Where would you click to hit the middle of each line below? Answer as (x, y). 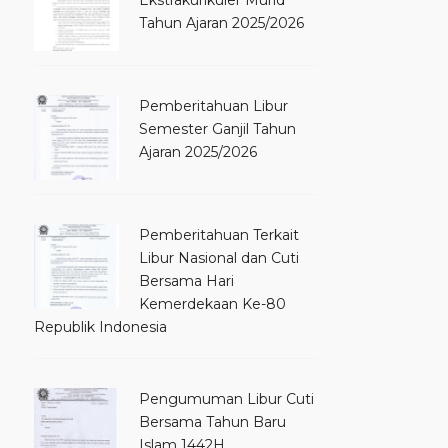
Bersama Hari (186, 281)
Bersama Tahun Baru (212, 422)
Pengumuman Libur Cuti (226, 399)
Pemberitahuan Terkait (219, 235)
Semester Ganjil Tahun (217, 129)
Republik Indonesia (100, 327)
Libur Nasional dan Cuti (219, 258)
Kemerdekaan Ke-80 (212, 304)
